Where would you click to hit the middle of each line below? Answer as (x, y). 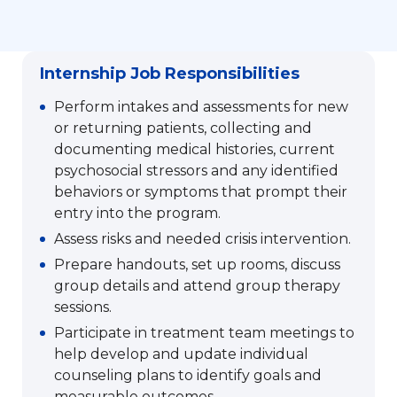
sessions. (83, 307)
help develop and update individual (181, 354)
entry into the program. (137, 214)
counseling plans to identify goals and (188, 376)
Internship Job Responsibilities (170, 74)
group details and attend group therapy (197, 286)
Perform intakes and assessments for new (201, 107)
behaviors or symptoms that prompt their (201, 192)
